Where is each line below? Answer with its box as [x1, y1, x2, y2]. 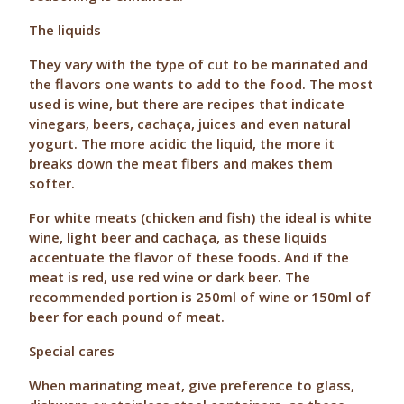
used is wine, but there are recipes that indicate [29, 95, 345, 113]
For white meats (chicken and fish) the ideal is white [29, 208, 372, 226]
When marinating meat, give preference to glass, [29, 376, 355, 394]
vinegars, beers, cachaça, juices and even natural [29, 115, 352, 133]
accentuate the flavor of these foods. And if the [29, 248, 350, 266]
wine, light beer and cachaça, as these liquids [29, 228, 328, 246]
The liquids [29, 21, 102, 39]
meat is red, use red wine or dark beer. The [29, 268, 311, 286]
